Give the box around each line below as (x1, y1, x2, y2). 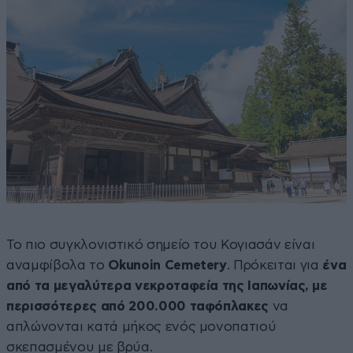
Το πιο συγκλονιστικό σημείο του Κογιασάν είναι (6, 238, 315, 252)
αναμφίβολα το (6, 258, 109, 273)
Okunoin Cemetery (108, 258, 227, 273)
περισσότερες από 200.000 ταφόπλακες (6, 299, 269, 314)
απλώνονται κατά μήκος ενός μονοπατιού (6, 320, 277, 334)
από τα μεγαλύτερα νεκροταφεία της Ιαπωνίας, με (6, 279, 328, 293)
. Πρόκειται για (226, 258, 323, 273)
